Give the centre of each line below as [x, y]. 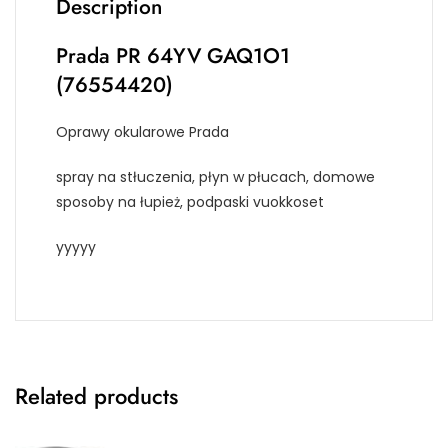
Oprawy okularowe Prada [142, 131]
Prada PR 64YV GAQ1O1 [173, 55]
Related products [96, 395]
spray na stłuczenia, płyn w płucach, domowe [215, 176]
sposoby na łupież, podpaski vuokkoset [190, 201]
